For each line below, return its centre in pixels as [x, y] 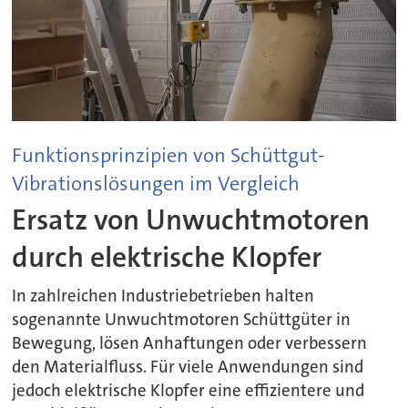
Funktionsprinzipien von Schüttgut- [168, 155]
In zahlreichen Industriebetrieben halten [163, 296]
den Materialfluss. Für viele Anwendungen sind [188, 367]
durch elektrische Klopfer [167, 257]
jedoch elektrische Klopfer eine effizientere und [189, 390]
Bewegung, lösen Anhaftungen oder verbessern [190, 343]
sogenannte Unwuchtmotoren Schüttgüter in [182, 319]
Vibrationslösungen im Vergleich [156, 183]
